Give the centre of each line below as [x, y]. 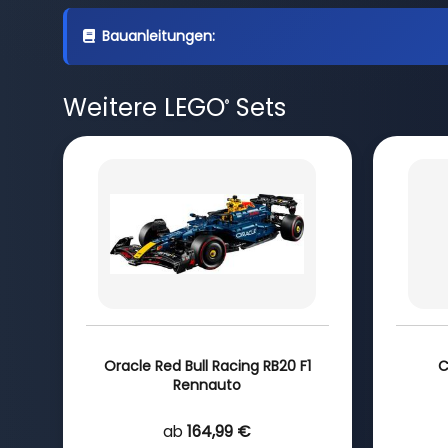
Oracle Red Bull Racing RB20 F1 [207, 365]
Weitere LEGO [143, 107]
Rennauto [207, 384]
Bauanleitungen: [158, 36]
